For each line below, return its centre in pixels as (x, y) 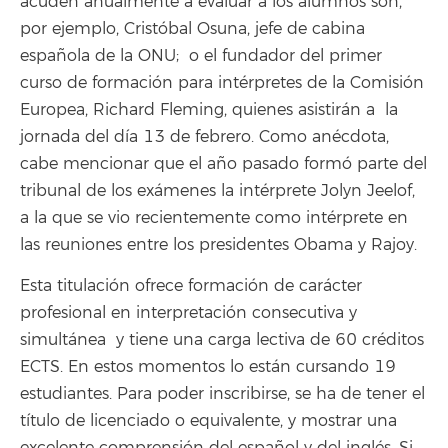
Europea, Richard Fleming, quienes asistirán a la (209, 110)
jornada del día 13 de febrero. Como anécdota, (204, 137)
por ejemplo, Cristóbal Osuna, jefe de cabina (192, 29)
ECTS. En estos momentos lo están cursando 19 (208, 366)
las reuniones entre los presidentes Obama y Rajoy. (218, 245)
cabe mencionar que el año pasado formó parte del (223, 164)
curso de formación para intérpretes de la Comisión (222, 83)
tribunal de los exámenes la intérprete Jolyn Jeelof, (217, 191)
